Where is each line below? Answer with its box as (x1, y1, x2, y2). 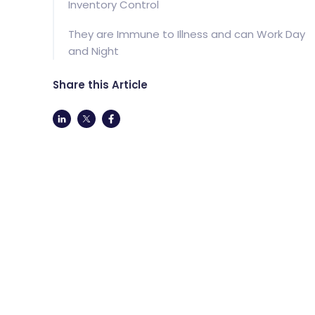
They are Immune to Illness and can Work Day (67, 27, 305, 42)
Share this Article (52, 77, 148, 92)
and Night (67, 44, 119, 59)
